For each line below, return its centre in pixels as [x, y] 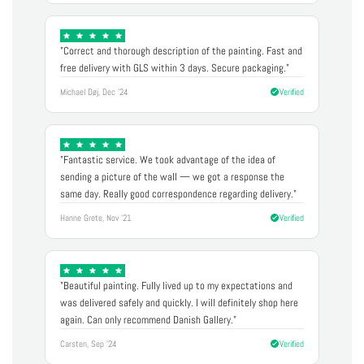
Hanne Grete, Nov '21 [96, 217]
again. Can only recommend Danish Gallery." [148, 319]
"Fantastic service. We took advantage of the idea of [168, 159]
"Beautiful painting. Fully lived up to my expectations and [176, 285]
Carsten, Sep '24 [89, 343]
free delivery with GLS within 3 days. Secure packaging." [175, 67]
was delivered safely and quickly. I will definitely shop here [179, 302]
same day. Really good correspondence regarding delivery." [178, 193]
